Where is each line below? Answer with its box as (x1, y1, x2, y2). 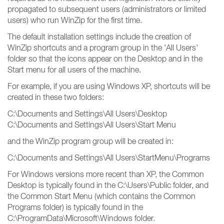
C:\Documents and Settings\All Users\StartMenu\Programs (7, 153, 210, 162)
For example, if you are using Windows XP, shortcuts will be (7, 81, 210, 90)
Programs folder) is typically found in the (7, 202, 143, 211)
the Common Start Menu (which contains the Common (7, 191, 195, 200)
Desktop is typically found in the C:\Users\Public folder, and (7, 180, 208, 189)
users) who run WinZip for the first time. (7, 15, 142, 24)
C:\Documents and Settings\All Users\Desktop (7, 109, 167, 118)
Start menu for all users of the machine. (7, 65, 141, 74)
